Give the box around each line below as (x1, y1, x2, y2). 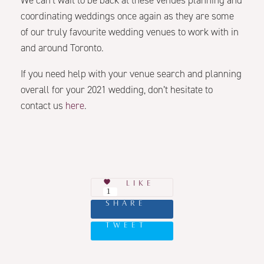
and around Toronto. (21, 42, 104, 55)
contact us (21, 100, 65, 113)
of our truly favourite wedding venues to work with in (21, 26, 239, 39)
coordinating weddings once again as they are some (21, 10, 234, 23)
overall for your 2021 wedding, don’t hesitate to (21, 84, 213, 97)
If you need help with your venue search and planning (21, 68, 242, 81)
